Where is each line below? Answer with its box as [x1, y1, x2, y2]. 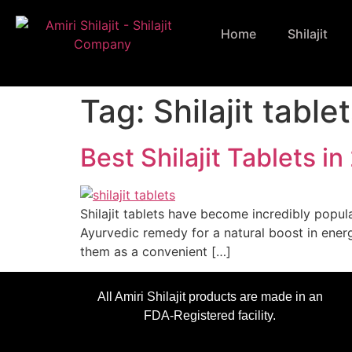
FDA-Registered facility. [144, 309, 277, 323]
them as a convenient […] [80, 244, 231, 259]
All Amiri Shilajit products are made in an [97, 290, 323, 304]
